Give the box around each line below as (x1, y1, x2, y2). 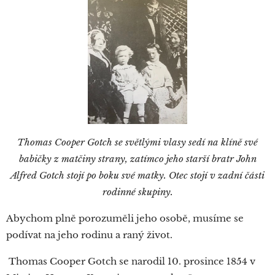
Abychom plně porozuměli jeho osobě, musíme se (6, 212, 244, 225)
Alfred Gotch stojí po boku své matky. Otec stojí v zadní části (10, 169, 265, 182)
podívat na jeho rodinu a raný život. (6, 229, 175, 241)
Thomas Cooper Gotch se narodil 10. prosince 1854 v (6, 255, 255, 268)
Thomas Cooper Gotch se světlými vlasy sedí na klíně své (17, 136, 258, 149)
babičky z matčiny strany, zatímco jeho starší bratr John (18, 153, 257, 165)
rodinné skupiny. (102, 186, 173, 198)
